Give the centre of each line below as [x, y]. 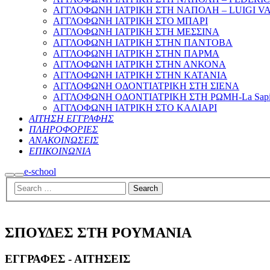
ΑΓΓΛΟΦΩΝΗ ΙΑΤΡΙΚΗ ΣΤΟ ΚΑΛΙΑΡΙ [135, 108]
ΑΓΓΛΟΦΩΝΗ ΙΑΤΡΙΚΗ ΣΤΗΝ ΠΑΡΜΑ [136, 53]
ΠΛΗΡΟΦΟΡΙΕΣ [64, 129]
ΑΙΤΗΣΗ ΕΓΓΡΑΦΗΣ [71, 118]
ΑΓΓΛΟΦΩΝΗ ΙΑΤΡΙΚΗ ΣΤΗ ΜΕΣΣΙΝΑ [136, 32]
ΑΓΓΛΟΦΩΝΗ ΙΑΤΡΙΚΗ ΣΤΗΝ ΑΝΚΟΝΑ [140, 64]
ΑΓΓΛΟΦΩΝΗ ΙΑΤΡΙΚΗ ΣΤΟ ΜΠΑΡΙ [130, 21]
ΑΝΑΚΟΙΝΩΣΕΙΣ [64, 140]
